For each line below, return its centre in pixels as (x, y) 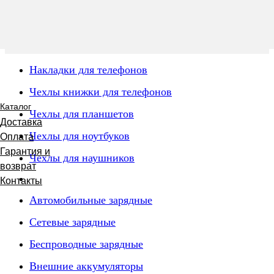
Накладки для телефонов (88, 70)
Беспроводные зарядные (86, 244)
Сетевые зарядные (72, 222)
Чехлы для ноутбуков (80, 136)
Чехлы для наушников (82, 158)
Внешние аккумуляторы (86, 266)
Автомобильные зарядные (91, 200)
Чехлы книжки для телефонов (101, 92)
